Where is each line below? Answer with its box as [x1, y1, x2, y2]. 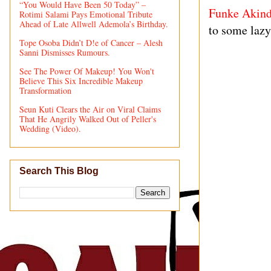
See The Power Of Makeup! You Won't [19, 65, 154, 77]
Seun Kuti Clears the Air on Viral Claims [19, 103, 161, 115]
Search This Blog [19, 166, 99, 177]
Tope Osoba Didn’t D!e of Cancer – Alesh [19, 36, 163, 48]
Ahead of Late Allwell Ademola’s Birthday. [19, 18, 168, 30]
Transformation [19, 84, 71, 96]
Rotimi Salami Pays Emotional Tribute [19, 8, 152, 20]
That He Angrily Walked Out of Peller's [19, 113, 156, 125]
